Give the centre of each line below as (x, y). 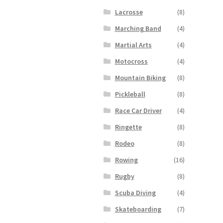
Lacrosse (129, 12)
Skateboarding (138, 209)
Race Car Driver (138, 110)
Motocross (131, 61)
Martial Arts (133, 45)
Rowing (126, 160)
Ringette (128, 127)
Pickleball (130, 94)
